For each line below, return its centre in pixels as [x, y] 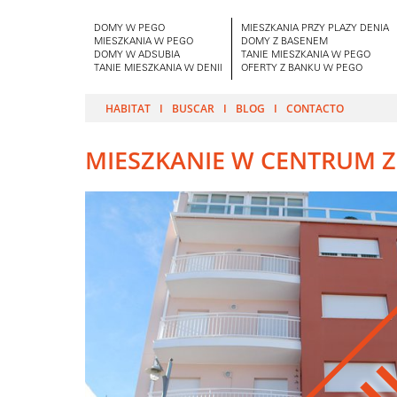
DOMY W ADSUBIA [137, 55]
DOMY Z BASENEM [284, 42]
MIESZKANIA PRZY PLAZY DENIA [315, 29]
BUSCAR [193, 108]
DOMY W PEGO [129, 29]
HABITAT [128, 108]
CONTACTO [315, 108]
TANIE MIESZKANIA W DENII [158, 69]
